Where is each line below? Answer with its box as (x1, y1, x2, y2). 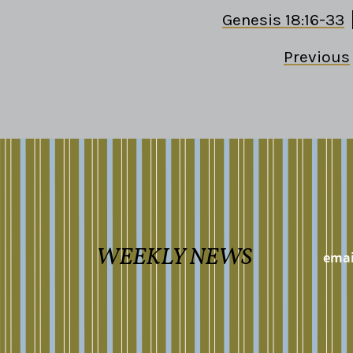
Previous (284, 47, 350, 67)
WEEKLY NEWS (96, 241, 252, 275)
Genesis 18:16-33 (222, 10, 344, 30)
